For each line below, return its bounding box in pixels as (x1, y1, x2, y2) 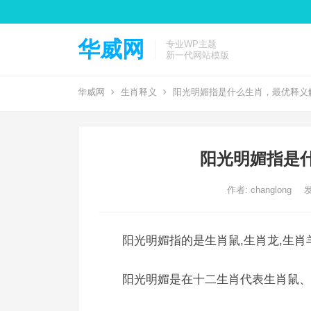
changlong (250, 185, 294, 195)
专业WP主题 (166, 39, 217, 49)
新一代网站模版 (166, 50, 229, 60)
